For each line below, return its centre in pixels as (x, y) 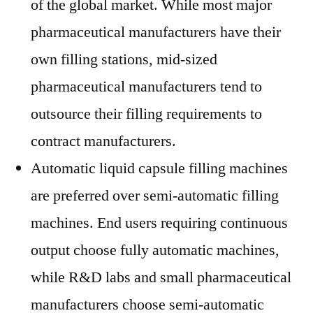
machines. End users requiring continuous (159, 223)
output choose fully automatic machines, (155, 250)
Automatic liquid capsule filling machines (159, 168)
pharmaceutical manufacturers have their (156, 32)
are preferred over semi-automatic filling (155, 196)
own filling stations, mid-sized (124, 59)
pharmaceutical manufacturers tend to (146, 87)
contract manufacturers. (103, 141)
